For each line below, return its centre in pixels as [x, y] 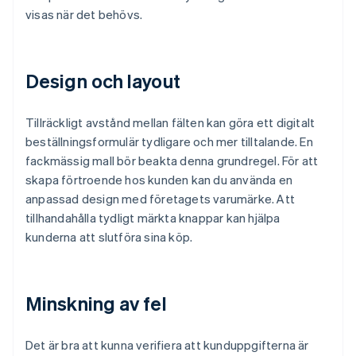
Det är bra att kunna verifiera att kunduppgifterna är [167, 345]
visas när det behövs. [84, 15]
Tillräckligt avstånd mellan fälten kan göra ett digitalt [170, 123]
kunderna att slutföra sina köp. [109, 237]
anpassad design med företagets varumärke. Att [161, 199]
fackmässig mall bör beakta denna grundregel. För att [172, 161]
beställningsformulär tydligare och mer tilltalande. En [169, 142]
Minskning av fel [96, 304]
